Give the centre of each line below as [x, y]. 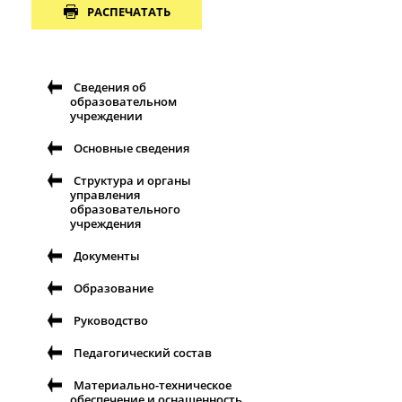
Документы [107, 256]
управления [105, 195]
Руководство [111, 320]
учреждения [105, 223]
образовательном [123, 101]
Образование [114, 288]
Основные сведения [131, 148]
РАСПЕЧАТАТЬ [128, 12]
